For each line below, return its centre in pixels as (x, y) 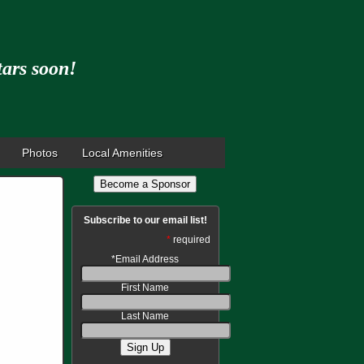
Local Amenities (122, 153)
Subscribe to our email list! (145, 220)
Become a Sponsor (145, 184)
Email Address (147, 259)
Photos (40, 153)
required (191, 240)
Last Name (145, 316)
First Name (145, 288)
